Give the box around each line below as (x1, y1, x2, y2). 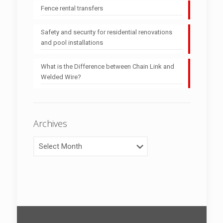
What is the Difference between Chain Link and (40, 62, 174, 70)
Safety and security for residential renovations (40, 28, 172, 36)
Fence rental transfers (40, 4, 103, 12)
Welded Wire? (40, 73, 81, 81)
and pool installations (40, 38, 103, 46)
